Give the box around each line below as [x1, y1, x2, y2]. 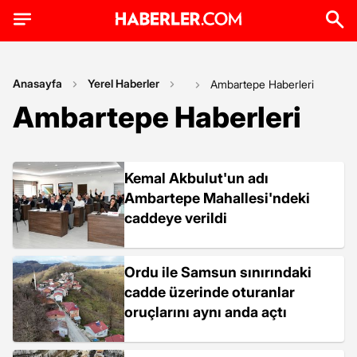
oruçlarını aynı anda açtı [124, 304, 287, 320]
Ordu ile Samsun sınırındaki [124, 264, 312, 280]
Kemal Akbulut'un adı [124, 170, 269, 186]
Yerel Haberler [88, 76, 159, 90]
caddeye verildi [124, 210, 227, 226]
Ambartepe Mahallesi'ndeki [124, 190, 310, 206]
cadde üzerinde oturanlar [124, 284, 295, 300]
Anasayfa [13, 76, 62, 90]
